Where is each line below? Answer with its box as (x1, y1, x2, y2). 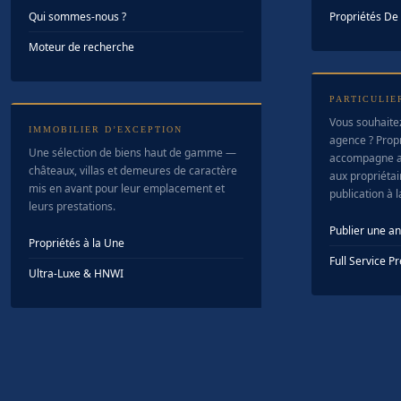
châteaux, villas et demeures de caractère (29, 163, 237, 178)
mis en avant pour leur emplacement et (29, 181, 225, 196)
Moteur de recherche (29, 39, 134, 55)
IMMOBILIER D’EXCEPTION (29, 124, 183, 134)
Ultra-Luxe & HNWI (29, 266, 124, 281)
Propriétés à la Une (29, 235, 124, 251)
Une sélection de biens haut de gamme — (29, 145, 236, 160)
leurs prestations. (29, 199, 115, 214)
